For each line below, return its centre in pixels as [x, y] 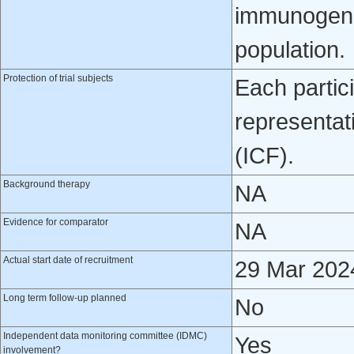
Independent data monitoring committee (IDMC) [105, 336]
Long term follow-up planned [65, 298]
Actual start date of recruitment [68, 260]
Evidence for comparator [56, 222]
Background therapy [47, 184]
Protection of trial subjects [58, 78]
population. [290, 50]
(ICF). [264, 156]
